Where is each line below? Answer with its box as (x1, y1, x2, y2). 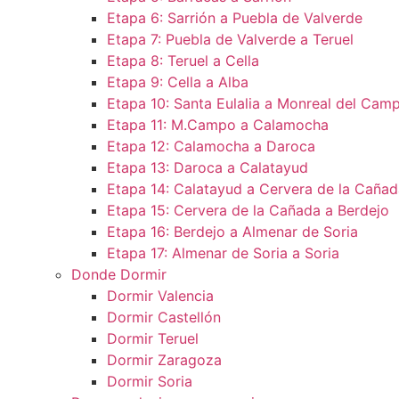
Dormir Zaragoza (107, 351, 222, 369)
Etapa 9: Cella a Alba (107, 73, 248, 91)
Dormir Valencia (107, 287, 214, 305)
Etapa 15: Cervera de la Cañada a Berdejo (107, 201, 389, 219)
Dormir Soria (107, 372, 192, 390)
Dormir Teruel (107, 330, 199, 347)
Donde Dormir (71, 265, 167, 283)
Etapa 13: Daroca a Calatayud (107, 159, 308, 176)
